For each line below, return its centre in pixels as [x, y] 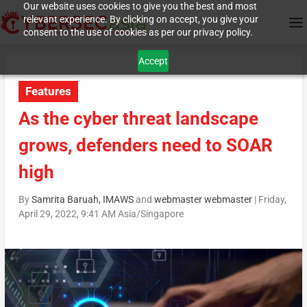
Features [48, 91]
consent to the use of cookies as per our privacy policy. [138, 32]
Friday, [272, 200]
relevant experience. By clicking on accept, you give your [140, 19]
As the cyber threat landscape [138, 119]
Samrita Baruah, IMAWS [82, 200]
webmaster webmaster [203, 200]
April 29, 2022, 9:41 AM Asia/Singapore [101, 214]
